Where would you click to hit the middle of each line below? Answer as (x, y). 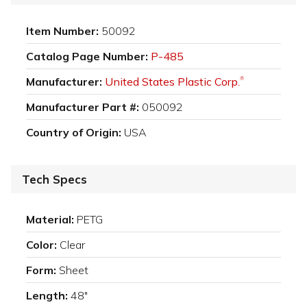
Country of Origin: (74, 133)
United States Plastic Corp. (172, 82)
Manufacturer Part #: (83, 107)
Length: (47, 296)
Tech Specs (54, 180)
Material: (50, 220)
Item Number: (62, 31)
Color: (41, 245)
